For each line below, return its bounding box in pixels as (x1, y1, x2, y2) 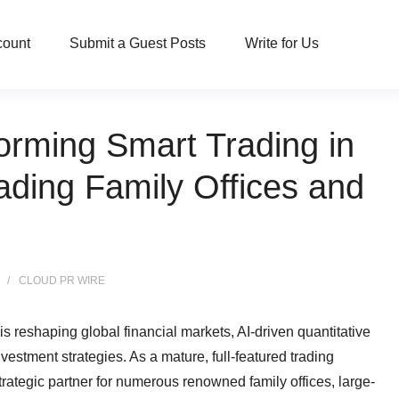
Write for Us (245, 36, 319, 51)
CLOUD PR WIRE (19, 274, 105, 287)
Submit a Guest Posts (69, 36, 206, 51)
